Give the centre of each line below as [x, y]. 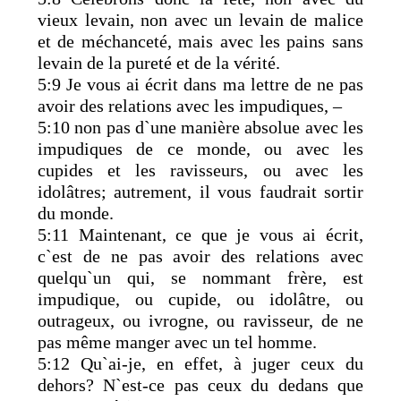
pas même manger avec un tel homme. [178, 341]
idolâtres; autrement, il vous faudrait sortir [200, 191]
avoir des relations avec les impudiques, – [190, 105]
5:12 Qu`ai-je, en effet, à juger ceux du [200, 363]
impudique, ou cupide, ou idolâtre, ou [200, 299]
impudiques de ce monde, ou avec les [200, 148]
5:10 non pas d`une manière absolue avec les [200, 127]
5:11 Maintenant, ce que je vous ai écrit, [200, 234]
